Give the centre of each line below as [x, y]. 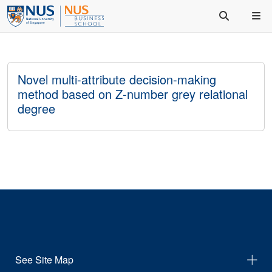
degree [36, 108]
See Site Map [44, 260]
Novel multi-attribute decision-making [117, 79]
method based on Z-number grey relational [133, 94]
